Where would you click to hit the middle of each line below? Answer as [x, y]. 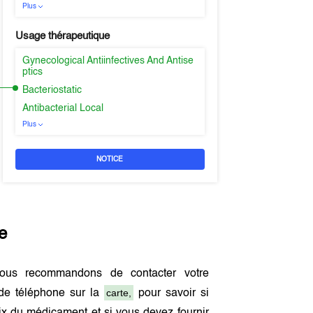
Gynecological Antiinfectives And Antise [108, 61]
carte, [118, 293]
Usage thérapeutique [62, 36]
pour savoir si [171, 293]
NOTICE [110, 159]
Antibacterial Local [63, 108]
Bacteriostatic [52, 90]
